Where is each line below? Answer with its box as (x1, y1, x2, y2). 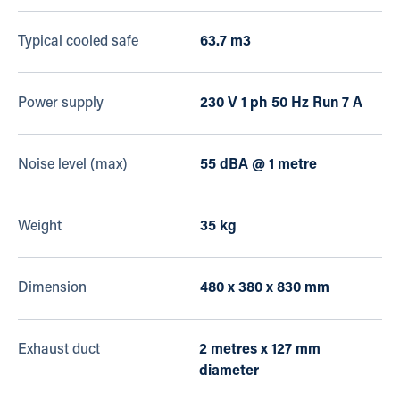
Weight (18, 220, 62, 235)
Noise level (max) (18, 158, 128, 173)
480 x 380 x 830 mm (200, 281, 329, 296)
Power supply (18, 96, 104, 112)
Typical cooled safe (18, 35, 138, 50)
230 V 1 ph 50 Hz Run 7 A (200, 96, 362, 112)
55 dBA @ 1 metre (200, 158, 317, 173)
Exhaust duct (18, 343, 100, 358)
